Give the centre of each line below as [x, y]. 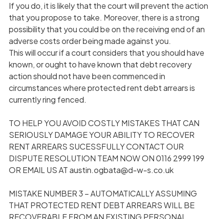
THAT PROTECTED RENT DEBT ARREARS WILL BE [101, 205]
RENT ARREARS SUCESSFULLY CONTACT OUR [96, 146]
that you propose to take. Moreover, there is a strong [104, 17]
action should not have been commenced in [87, 76]
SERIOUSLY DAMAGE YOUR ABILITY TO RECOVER [101, 134]
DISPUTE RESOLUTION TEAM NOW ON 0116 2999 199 [106, 158]
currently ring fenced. [47, 99]
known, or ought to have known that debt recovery [100, 64]
